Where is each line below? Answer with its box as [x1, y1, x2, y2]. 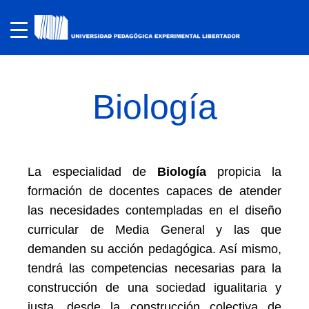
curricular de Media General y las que [28, 223, 281, 237]
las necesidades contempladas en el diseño [28, 203, 281, 217]
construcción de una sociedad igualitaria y [28, 281, 281, 295]
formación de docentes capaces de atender [28, 184, 281, 198]
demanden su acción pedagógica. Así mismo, [28, 242, 281, 256]
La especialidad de [28, 165, 157, 179]
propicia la [206, 165, 281, 179]
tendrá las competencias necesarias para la [28, 261, 281, 275]
